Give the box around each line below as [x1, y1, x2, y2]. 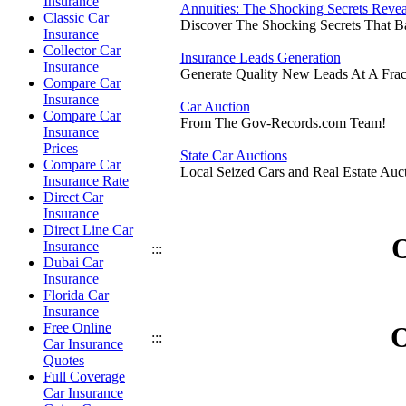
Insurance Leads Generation [179, 50, 341, 65]
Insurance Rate [43, 173, 129, 188]
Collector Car [43, 43, 121, 58]
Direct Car [43, 189, 103, 205]
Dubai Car [43, 255, 103, 270]
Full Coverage [43, 369, 125, 384]
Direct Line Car [43, 222, 133, 237]
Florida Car [43, 287, 109, 303]
